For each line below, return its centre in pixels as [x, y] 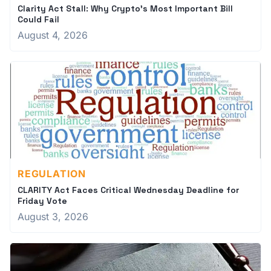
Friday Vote [42, 201]
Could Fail [38, 19]
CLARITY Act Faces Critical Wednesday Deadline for [128, 190]
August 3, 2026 [53, 217]
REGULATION [52, 174]
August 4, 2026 [53, 35]
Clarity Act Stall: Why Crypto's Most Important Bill [125, 8]
